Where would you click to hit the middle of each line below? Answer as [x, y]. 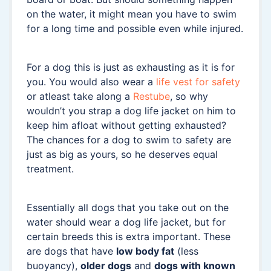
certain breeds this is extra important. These [129, 236]
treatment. [50, 168]
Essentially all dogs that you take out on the [128, 207]
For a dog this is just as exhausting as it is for [131, 67]
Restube [152, 96]
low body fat [145, 251]
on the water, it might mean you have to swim [132, 14]
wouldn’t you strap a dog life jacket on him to [131, 110]
